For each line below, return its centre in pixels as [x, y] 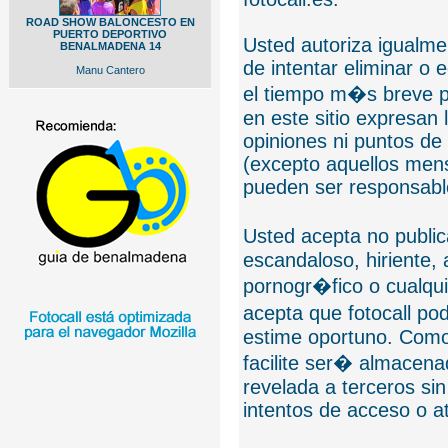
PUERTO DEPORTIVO [110, 34]
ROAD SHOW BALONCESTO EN [110, 22]
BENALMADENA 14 [110, 46]
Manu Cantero [110, 70]
